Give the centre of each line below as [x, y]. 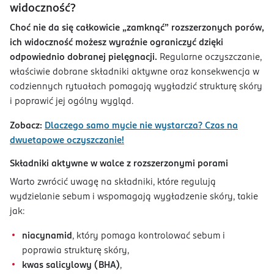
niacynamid [47, 236]
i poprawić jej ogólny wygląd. [74, 102]
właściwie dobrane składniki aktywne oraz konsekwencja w [135, 72]
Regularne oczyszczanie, [211, 58]
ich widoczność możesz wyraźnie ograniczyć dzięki [117, 43]
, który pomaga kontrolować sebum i [149, 236]
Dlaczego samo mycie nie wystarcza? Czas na [141, 126]
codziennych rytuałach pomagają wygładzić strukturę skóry [136, 87]
